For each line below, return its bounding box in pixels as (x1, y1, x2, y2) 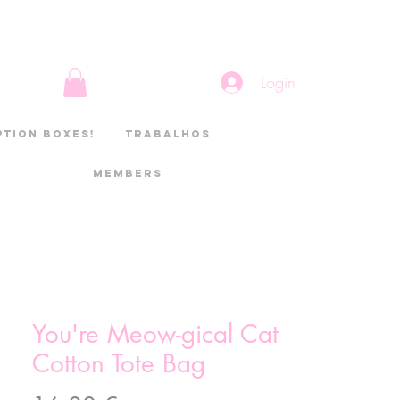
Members (93, 167, 163, 180)
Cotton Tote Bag (32, 347, 205, 380)
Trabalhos (124, 128, 211, 141)
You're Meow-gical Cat (32, 318, 279, 351)
